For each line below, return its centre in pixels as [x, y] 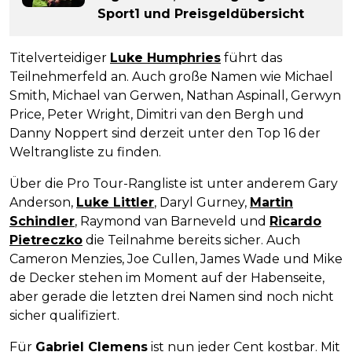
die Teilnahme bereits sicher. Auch [191, 240]
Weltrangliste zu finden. [85, 152]
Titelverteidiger [60, 58]
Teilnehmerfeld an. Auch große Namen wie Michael [171, 77]
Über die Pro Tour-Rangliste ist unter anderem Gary [174, 184]
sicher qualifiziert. [64, 316]
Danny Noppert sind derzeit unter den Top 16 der [165, 134]
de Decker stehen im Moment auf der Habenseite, [167, 278]
